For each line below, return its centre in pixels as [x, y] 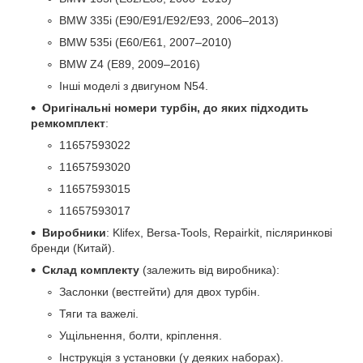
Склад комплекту [91, 269]
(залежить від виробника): [209, 269]
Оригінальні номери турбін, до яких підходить [175, 107]
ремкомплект [68, 123]
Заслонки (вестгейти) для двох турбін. [160, 291]
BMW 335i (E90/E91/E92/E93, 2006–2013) [169, 20]
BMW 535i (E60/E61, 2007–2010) [145, 42]
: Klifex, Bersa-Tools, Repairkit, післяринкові [219, 232]
